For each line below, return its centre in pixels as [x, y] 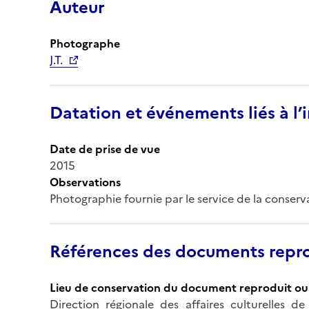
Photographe [85, 43]
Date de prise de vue [105, 149]
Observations [85, 182]
